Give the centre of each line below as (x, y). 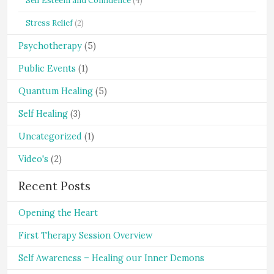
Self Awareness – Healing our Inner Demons (111, 258)
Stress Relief (49, 23)
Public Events (47, 68)
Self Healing (43, 114)
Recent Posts (55, 186)
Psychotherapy (50, 46)
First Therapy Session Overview (86, 235)
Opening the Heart (58, 213)
